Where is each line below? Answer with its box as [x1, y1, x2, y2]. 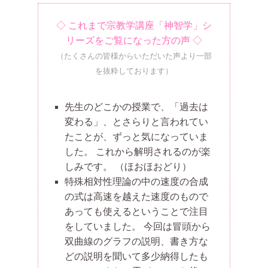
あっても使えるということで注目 [65, 206, 208, 217]
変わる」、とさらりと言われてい [65, 117, 208, 127]
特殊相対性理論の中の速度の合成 [65, 176, 208, 187]
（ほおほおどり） [115, 162, 191, 172]
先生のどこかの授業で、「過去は [65, 102, 208, 112]
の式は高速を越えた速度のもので [65, 191, 208, 202]
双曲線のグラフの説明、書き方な [65, 236, 208, 246]
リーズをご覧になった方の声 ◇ [66, 35, 202, 45]
